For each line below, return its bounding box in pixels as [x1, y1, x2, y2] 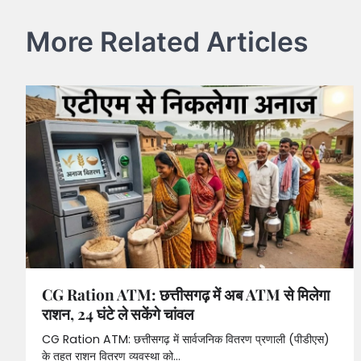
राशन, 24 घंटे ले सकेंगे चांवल [42, 302, 193, 324]
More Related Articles [26, 24, 309, 58]
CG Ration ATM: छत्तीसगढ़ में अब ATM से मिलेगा [42, 283, 330, 305]
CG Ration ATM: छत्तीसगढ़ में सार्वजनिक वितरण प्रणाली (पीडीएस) [42, 330, 330, 347]
